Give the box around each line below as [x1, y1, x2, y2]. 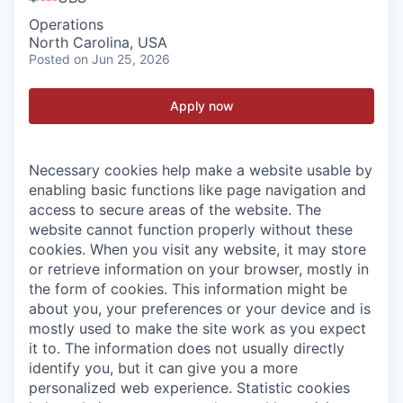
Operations [29, 15, 103, 33]
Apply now [169, 98, 234, 113]
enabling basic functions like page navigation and [29, 181, 366, 199]
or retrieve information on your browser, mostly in [29, 260, 369, 278]
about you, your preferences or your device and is [29, 300, 371, 318]
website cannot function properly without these [29, 220, 353, 238]
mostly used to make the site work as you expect [29, 319, 366, 337]
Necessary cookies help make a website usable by [29, 161, 372, 179]
